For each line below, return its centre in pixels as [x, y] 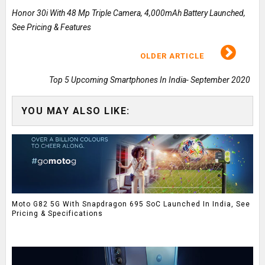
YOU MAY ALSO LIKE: [75, 111]
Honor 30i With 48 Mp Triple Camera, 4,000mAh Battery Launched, [128, 13]
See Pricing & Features [51, 28]
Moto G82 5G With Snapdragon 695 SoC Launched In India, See [131, 204]
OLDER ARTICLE [174, 56]
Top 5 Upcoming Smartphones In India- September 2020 [150, 80]
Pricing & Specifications [57, 213]
